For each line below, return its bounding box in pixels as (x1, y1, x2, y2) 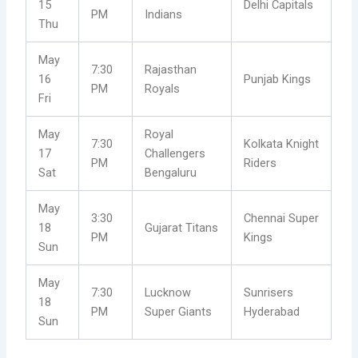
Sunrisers (244, 285, 294, 300)
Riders (244, 156, 277, 171)
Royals (145, 82, 181, 97)
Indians (145, 7, 183, 22)
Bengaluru (145, 165, 197, 181)
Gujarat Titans (145, 221, 219, 236)
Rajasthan (145, 62, 197, 78)
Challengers (145, 146, 206, 161)
